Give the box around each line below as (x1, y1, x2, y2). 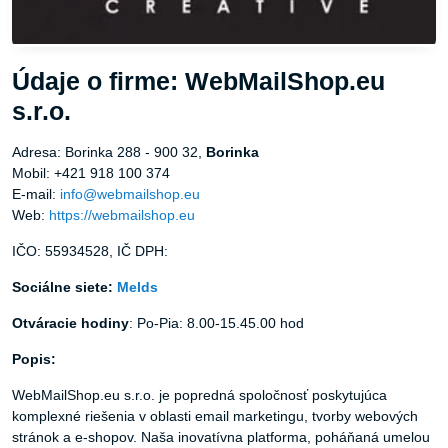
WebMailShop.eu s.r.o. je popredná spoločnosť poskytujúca (12, 387, 387, 404)
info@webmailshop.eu (60, 186, 200, 203)
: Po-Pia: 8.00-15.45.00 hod (129, 315, 304, 332)
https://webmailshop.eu (49, 207, 195, 224)
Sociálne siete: (12, 279, 117, 296)
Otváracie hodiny (12, 315, 129, 332)
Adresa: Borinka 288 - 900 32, (12, 144, 206, 161)
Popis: (12, 351, 56, 368)
